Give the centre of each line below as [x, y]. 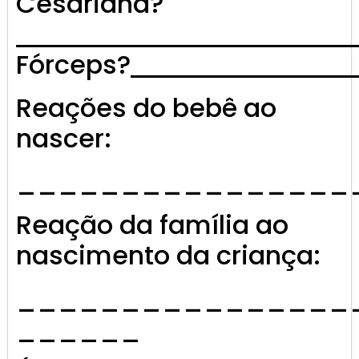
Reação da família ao [152, 225]
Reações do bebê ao [146, 108]
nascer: [64, 139]
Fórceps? [73, 65]
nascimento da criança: [168, 256]
